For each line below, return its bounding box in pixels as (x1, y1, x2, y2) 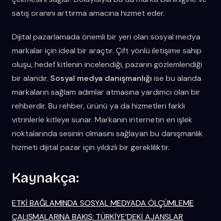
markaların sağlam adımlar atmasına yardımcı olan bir (12, 86, 200, 97)
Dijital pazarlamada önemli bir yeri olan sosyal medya (12, 31, 200, 42)
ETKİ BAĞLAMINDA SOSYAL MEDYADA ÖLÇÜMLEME (12, 197, 194, 208)
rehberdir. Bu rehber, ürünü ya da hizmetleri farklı (12, 100, 185, 111)
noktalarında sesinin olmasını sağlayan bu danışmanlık (12, 128, 203, 139)
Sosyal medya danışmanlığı (50, 73, 152, 83)
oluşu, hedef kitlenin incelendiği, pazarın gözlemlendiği (12, 59, 202, 70)
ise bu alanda (152, 73, 201, 83)
